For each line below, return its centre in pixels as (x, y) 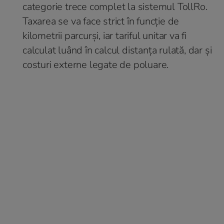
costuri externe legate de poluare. (96, 64)
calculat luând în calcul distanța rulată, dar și (117, 50)
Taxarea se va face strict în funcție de (101, 21)
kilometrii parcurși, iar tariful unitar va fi (105, 35)
